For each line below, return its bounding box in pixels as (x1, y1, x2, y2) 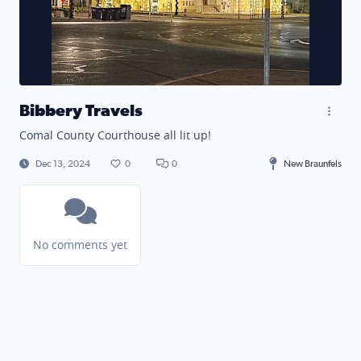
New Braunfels (284, 159, 342, 168)
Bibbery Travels (19, 103, 143, 119)
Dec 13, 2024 (35, 159, 90, 168)
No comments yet (33, 237, 127, 252)
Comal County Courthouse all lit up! (19, 127, 211, 143)
